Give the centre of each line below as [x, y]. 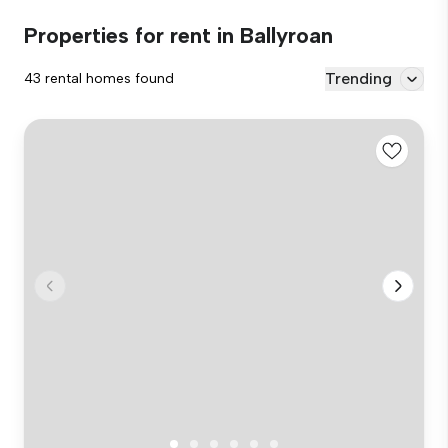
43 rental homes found [99, 78]
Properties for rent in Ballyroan [178, 35]
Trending [358, 78]
